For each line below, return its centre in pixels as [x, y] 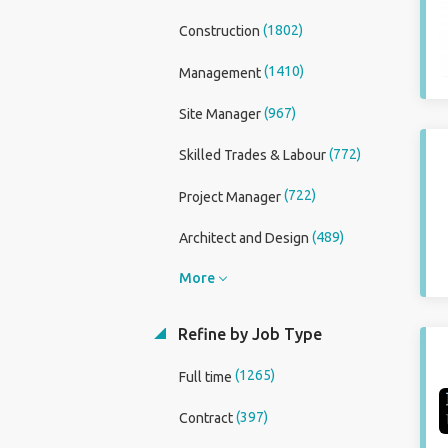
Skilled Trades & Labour [252, 155]
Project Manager [229, 196]
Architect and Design [243, 238]
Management [219, 72]
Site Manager [219, 114]
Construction [219, 31]
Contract [205, 417]
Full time [205, 376]
